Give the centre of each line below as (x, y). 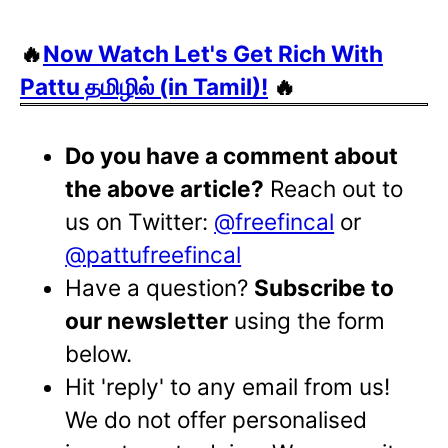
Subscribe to (324, 288)
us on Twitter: (140, 222)
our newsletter (147, 321)
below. (99, 354)
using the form (307, 321)
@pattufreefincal (153, 255)
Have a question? (160, 288)
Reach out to (334, 189)
